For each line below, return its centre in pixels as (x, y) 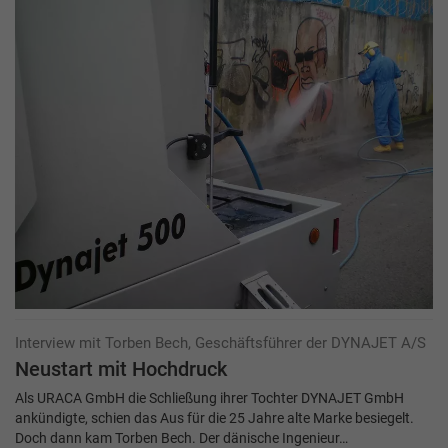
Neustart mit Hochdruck (121, 369)
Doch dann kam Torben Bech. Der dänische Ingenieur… (181, 438)
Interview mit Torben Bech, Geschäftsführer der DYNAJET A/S (220, 343)
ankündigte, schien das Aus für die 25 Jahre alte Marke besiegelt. (214, 418)
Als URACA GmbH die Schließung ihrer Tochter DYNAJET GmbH (209, 398)
